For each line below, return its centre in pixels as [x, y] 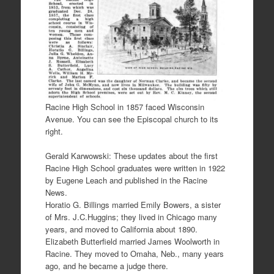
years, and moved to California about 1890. [121, 229]
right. [54, 131]
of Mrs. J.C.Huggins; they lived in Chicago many [131, 217]
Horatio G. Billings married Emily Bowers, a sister [133, 205]
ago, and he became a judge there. [106, 266]
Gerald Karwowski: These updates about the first [131, 156]
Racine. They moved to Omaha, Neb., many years [134, 254]
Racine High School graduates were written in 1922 [135, 168]
